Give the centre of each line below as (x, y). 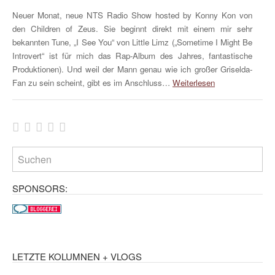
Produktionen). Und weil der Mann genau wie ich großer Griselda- (133, 69)
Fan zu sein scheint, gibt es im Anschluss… (92, 82)
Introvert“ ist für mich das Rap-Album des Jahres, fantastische (133, 55)
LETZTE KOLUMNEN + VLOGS (77, 256)
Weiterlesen (194, 82)
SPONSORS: (40, 188)
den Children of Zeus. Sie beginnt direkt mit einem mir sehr (133, 28)
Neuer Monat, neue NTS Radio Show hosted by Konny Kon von (133, 15)
